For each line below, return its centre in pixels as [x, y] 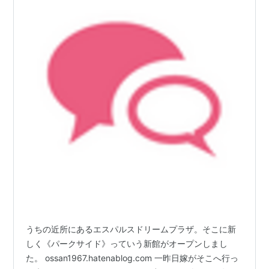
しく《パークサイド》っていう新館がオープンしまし [127, 243]
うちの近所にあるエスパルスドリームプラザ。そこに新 [131, 229]
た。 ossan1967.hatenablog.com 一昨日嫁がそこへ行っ [132, 258]
